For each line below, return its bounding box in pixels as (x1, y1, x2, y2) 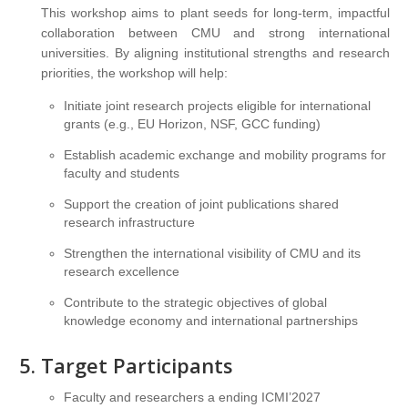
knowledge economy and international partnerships (64, 313, 358, 329)
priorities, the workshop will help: (41, 66, 228, 81)
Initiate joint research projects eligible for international (64, 98, 371, 114)
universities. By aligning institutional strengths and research (41, 46, 390, 61)
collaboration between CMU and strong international (41, 25, 390, 41)
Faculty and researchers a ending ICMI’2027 (64, 390, 321, 405)
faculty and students (64, 166, 179, 181)
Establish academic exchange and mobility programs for (64, 148, 386, 163)
